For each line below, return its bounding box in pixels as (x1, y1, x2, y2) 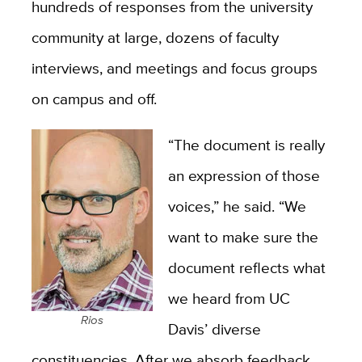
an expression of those (167, 164, 320, 187)
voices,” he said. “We (167, 195, 306, 218)
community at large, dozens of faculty (31, 26, 279, 49)
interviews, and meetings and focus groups (31, 57, 318, 80)
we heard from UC (167, 287, 290, 310)
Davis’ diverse (167, 318, 261, 341)
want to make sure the (167, 225, 318, 249)
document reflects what (167, 256, 326, 280)
